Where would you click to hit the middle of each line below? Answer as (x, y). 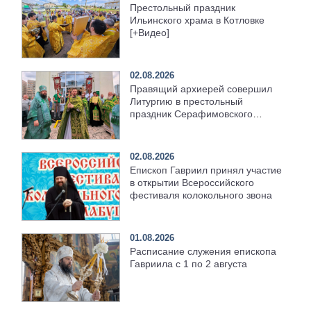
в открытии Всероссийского (192, 183)
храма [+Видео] (166, 127)
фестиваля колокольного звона (201, 195)
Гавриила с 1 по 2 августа (189, 264)
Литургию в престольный (187, 102)
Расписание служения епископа (203, 252)
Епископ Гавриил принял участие (206, 170)
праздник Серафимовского (192, 114)
